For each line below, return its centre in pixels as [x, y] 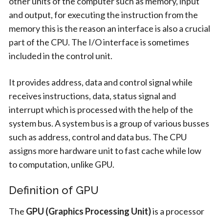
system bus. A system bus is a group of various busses [109, 123]
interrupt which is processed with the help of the [101, 109]
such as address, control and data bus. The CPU [98, 137]
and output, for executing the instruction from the [103, 14]
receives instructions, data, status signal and [92, 96]
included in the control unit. [60, 55]
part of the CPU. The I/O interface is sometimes [99, 42]
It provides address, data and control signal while [100, 82]
